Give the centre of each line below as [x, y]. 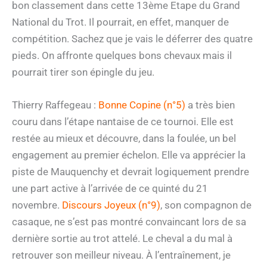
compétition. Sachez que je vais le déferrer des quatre [132, 38]
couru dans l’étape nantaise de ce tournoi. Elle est [123, 121]
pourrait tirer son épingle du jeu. [83, 72]
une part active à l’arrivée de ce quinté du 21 [110, 188]
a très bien [210, 105]
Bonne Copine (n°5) [142, 105]
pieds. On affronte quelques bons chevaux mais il [122, 55]
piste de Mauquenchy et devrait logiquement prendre [131, 171]
